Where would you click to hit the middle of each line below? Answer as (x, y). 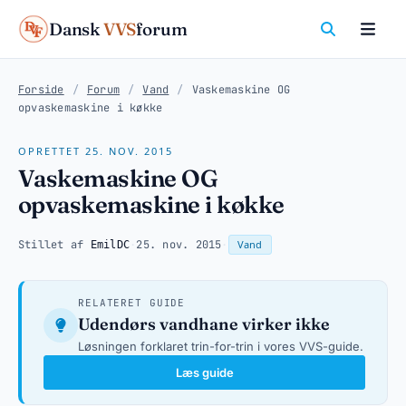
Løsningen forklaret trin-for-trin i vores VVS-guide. (221, 346)
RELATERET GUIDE (132, 303)
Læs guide (204, 372)
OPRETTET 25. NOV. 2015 (96, 151)
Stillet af (54, 245)
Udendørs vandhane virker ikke (204, 324)
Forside (41, 90)
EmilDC (110, 245)
